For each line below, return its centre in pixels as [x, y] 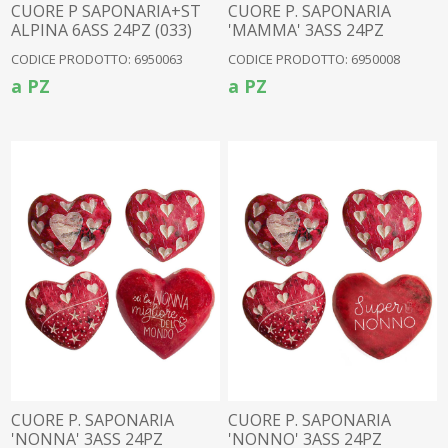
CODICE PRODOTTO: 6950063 [97, 58]
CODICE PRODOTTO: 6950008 [314, 58]
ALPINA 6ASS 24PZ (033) [102, 29]
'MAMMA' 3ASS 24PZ [306, 29]
